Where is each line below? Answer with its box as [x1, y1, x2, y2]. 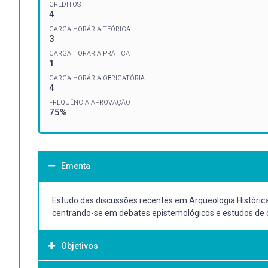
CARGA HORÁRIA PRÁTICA [49, 49, 130, 57]
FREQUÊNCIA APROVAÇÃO [49, 98, 130, 106]
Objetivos [61, 240, 98, 251]
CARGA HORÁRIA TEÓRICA [49, 25, 130, 33]
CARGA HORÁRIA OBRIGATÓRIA [49, 74, 145, 82]
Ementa [61, 160, 90, 170]
